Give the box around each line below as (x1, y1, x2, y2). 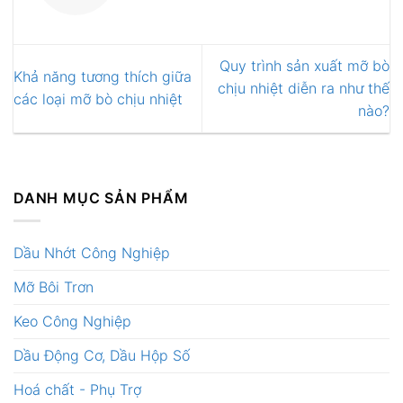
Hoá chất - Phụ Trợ (13, 380, 141, 399)
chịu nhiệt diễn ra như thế (218, 78, 390, 97)
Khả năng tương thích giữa (13, 67, 192, 86)
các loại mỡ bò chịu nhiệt (13, 90, 183, 109)
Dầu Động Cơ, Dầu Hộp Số (13, 345, 190, 364)
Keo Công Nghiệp (13, 311, 131, 330)
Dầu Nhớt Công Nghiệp (13, 243, 170, 262)
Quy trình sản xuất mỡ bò (219, 56, 390, 75)
